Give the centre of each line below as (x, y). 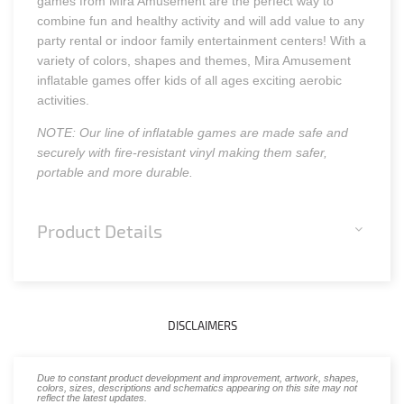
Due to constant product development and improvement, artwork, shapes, (198, 377)
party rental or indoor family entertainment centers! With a (202, 41)
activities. (64, 101)
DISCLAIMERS (202, 326)
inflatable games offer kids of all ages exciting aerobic (190, 81)
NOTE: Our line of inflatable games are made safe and (193, 133)
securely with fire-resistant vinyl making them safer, (183, 153)
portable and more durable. (115, 173)
